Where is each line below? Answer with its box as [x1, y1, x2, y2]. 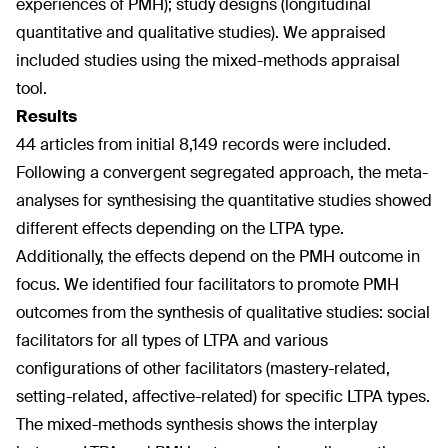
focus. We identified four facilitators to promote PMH [16, 274, 399, 295]
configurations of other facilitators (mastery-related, [16, 358, 390, 379]
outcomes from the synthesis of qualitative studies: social [16, 302, 430, 323]
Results [16, 106, 77, 127]
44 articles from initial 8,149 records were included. [16, 134, 391, 155]
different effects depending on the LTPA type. [16, 218, 344, 239]
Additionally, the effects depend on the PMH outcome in [16, 246, 420, 267]
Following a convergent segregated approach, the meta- [16, 162, 428, 183]
